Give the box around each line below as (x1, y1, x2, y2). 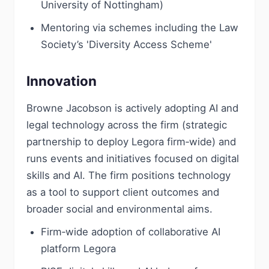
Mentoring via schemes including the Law (41, 22, 238, 34)
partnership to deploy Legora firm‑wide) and (26, 136, 236, 148)
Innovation (26, 73, 97, 89)
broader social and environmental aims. (26, 203, 213, 215)
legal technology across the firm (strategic (26, 119, 227, 131)
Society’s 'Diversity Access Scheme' (41, 38, 212, 50)
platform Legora (41, 243, 116, 255)
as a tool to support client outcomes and (26, 186, 219, 198)
